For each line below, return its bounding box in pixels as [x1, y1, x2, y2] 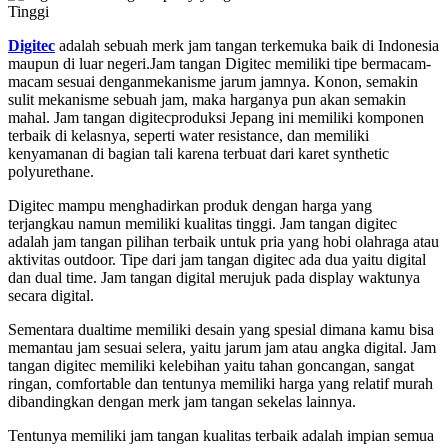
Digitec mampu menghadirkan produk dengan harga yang [8, 196, 372, 214]
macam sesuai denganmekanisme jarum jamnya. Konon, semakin [8, 72, 418, 90]
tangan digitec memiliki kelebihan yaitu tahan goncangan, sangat [8, 356, 414, 374]
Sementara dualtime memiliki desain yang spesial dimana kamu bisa [8, 320, 434, 338]
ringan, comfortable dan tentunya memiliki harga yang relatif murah [8, 374, 433, 392]
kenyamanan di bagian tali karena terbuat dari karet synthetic [8, 144, 389, 162]
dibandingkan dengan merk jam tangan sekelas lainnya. [8, 392, 356, 410]
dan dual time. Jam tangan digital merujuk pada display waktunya [8, 268, 420, 286]
